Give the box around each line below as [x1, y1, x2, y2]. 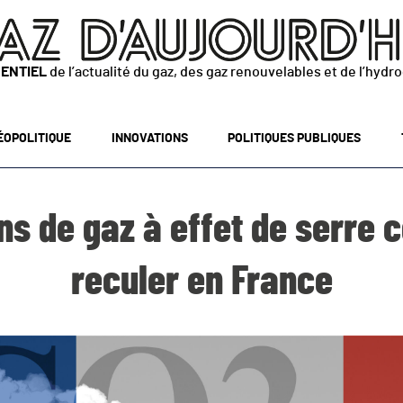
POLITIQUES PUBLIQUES [228, 132, 362, 145]
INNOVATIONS [111, 132, 188, 145]
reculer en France [70, 262, 333, 302]
